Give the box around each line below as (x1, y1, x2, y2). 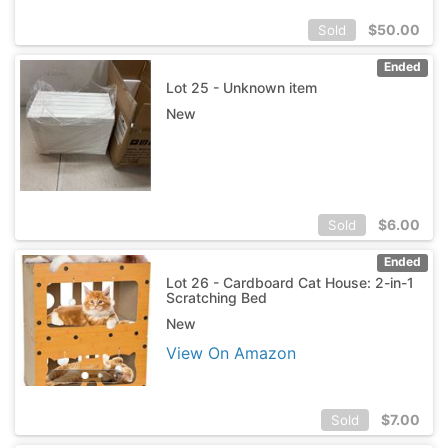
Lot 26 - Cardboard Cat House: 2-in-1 (165, 273, 414, 291)
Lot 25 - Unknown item (165, 78, 317, 96)
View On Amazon (165, 342, 296, 363)
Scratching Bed (165, 288, 267, 306)
